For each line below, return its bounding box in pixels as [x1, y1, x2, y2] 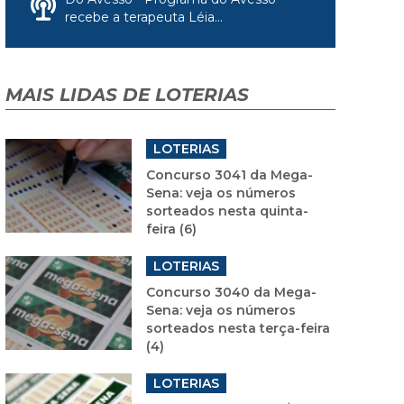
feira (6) [146, 220, 197, 237]
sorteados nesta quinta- [146, 202, 308, 219]
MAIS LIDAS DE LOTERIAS [5, 83, 249, 106]
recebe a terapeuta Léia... [65, 8, 223, 25]
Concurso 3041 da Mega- [146, 166, 313, 183]
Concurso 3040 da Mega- [146, 283, 317, 300]
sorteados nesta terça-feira [146, 319, 330, 336]
